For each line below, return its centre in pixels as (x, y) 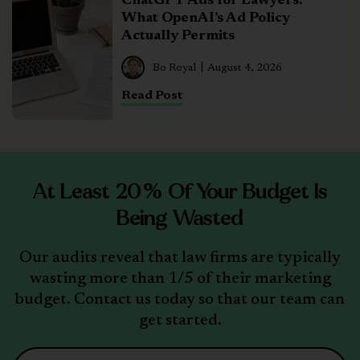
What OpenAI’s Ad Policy (206, 19)
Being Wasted (180, 219)
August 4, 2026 (245, 69)
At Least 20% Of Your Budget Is (180, 192)
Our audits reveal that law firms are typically (180, 258)
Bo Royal (175, 69)
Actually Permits (178, 37)
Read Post (152, 96)
